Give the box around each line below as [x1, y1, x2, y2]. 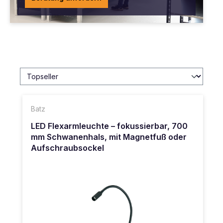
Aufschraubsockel [31, 142, 104, 153]
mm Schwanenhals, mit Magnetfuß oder [31, 131, 187, 142]
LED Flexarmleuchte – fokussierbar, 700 [31, 120, 188, 131]
